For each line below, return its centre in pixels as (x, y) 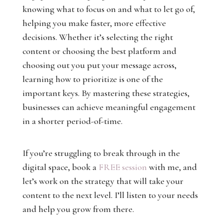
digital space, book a (60, 167)
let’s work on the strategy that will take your (103, 181)
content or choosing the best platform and (99, 51)
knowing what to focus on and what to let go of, (108, 9)
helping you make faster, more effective (94, 23)
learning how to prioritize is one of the (92, 79)
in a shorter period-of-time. (72, 121)
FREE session (122, 167)
